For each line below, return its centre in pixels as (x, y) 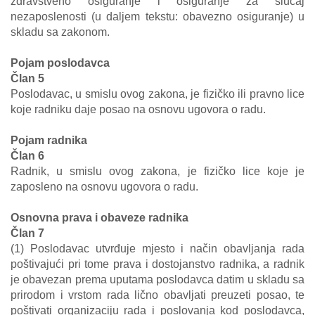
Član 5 (27, 78)
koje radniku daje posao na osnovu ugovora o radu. (138, 109)
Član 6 (27, 156)
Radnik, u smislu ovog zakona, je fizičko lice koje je (157, 171)
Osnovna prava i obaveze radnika (99, 218)
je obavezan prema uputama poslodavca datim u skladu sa (157, 279)
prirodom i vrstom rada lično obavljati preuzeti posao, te (157, 295)
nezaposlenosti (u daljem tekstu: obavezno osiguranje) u (157, 17)
